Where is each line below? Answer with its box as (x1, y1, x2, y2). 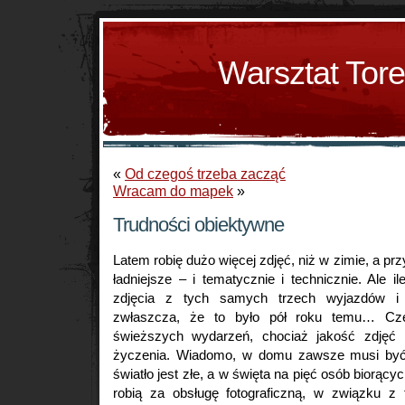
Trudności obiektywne (113, 213, 284, 236)
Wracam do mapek (113, 183, 233, 199)
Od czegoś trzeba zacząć (125, 165, 286, 182)
